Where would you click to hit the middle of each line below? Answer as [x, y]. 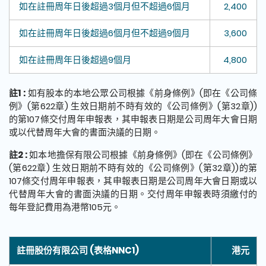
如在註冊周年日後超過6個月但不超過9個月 [104, 33]
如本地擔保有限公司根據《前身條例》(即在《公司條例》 [143, 155]
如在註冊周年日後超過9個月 [75, 60]
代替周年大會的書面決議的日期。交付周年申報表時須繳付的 [133, 194]
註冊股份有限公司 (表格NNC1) [78, 251]
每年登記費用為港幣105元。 [65, 207]
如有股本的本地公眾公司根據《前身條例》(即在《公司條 [142, 93]
